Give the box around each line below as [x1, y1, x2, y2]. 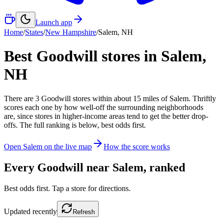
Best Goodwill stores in [4, 47, 161, 65]
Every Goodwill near [4, 161, 112, 174]
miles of [141, 94, 169, 103]
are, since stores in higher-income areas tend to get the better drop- [4, 111, 208, 120]
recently [32, 207, 57, 216]
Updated [4, 207, 32, 216]
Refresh [73, 208, 95, 216]
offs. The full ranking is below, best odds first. [4, 120, 146, 129]
